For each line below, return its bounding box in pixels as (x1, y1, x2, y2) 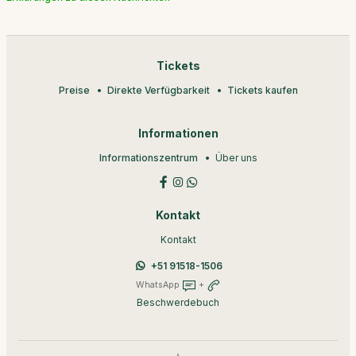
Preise (58, 83, 90, 96)
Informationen (137, 126, 219, 140)
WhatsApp (135, 279, 182, 290)
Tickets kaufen (226, 83, 298, 96)
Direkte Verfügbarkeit (106, 83, 210, 96)
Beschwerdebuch (137, 296, 219, 308)
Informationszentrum (99, 151, 198, 164)
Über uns (215, 151, 257, 164)
